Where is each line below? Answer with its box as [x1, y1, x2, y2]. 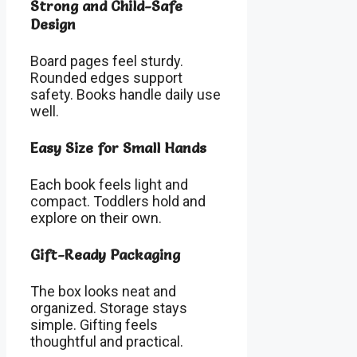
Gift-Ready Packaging [30, 245, 180, 264]
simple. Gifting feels [30, 316, 158, 333]
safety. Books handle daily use [30, 86, 221, 104]
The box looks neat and [30, 282, 176, 300]
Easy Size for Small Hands [30, 139, 206, 158]
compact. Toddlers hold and [30, 192, 206, 210]
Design [30, 15, 76, 34]
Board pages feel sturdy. [30, 53, 183, 70]
